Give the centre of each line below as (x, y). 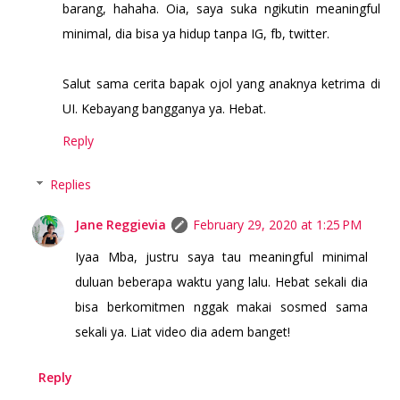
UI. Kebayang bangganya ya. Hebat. (165, 109)
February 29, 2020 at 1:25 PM (278, 225)
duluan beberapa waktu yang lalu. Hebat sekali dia (221, 282)
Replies (70, 185)
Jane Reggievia (121, 225)
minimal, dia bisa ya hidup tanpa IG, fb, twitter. (196, 34)
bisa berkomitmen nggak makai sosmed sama (221, 307)
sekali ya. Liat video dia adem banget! (183, 332)
